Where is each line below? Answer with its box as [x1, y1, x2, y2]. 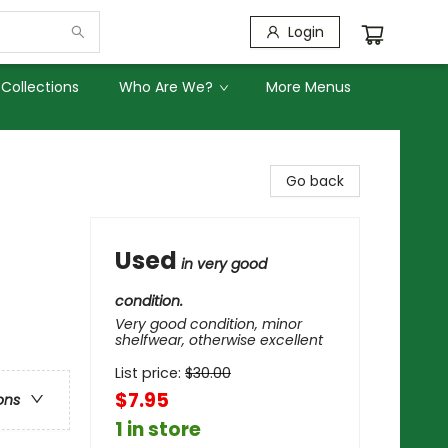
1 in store [115, 416, 201, 443]
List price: [115, 363, 185, 383]
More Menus [266, 77, 351, 97]
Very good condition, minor [115, 314, 302, 334]
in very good [181, 254, 267, 274]
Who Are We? [119, 77, 213, 97]
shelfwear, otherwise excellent [115, 330, 323, 350]
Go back [286, 171, 344, 191]
